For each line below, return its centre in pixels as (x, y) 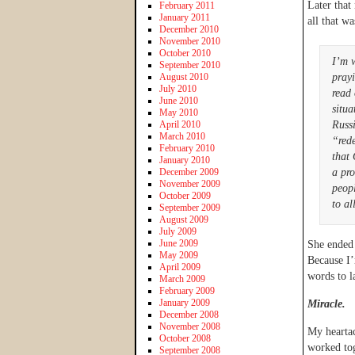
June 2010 (179, 100)
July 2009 (178, 231)
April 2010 (180, 124)
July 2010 (178, 88)
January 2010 (185, 160)
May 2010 (179, 112)
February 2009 (187, 290)
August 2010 (184, 76)
